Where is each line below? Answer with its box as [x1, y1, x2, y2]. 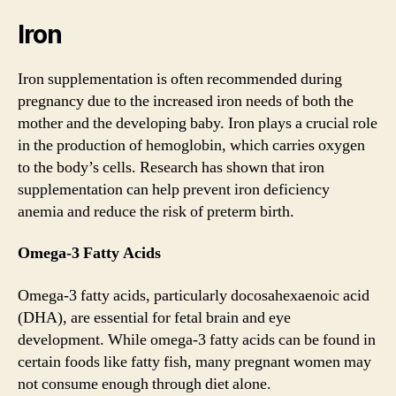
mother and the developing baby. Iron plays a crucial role [18, 112, 377, 133]
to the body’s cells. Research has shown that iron [18, 156, 324, 178]
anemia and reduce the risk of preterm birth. [18, 201, 294, 222]
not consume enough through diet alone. [18, 373, 271, 394]
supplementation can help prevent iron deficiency [18, 179, 330, 200]
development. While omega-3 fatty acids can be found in [18, 329, 376, 350]
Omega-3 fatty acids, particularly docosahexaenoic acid [18, 285, 369, 306]
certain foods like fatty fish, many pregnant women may [18, 351, 371, 372]
